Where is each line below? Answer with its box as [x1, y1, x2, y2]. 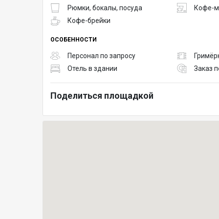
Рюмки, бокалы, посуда [67, 3, 142, 12]
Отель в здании [67, 64, 117, 72]
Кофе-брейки [67, 16, 110, 24]
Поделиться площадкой [50, 90, 153, 101]
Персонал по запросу [67, 51, 135, 60]
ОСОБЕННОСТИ [50, 36, 97, 44]
